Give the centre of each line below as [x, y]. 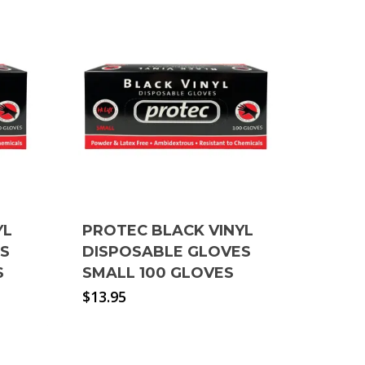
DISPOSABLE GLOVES [166, 252]
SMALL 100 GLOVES [158, 273]
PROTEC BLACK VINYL [167, 231]
